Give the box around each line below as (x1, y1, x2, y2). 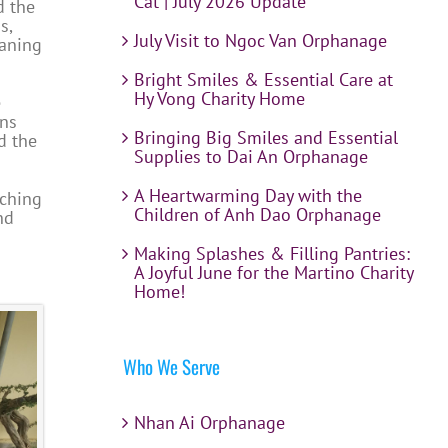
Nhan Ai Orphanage (133, 410, 285, 434)
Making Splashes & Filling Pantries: (133, 242, 410, 266)
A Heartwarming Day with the (133, 184, 362, 208)
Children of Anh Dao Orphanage (133, 203, 381, 227)
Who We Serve (122, 352, 220, 381)
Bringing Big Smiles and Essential (133, 126, 398, 150)
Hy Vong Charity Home (133, 87, 305, 111)
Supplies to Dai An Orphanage (133, 145, 368, 169)
